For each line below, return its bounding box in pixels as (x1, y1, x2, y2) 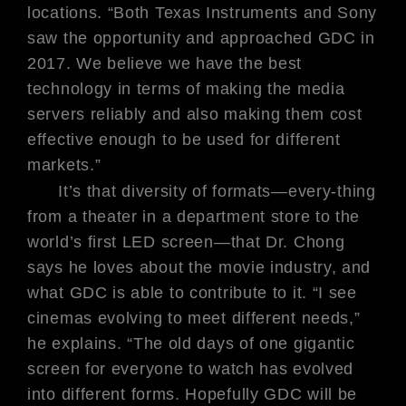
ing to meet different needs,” (139, 309, 361, 328)
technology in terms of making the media (27, 79, 345, 98)
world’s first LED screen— (27, 233, 231, 252)
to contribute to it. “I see (169, 284, 357, 303)
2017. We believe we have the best (27, 53, 303, 72)
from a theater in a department (27, 208, 271, 227)
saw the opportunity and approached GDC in (27, 28, 375, 47)
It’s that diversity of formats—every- (27, 182, 338, 201)
